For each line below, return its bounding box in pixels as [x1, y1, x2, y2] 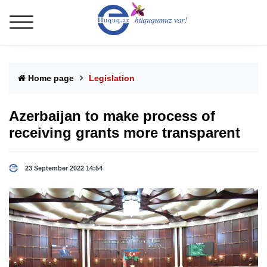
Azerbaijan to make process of [9, 108, 215, 125]
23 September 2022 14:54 [25, 164, 103, 172]
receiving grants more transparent [9, 125, 240, 141]
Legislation [89, 73, 135, 83]
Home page [26, 73, 74, 83]
